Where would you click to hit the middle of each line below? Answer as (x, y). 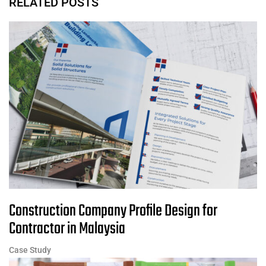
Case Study (30, 250)
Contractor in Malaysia (67, 229)
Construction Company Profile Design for (113, 211)
